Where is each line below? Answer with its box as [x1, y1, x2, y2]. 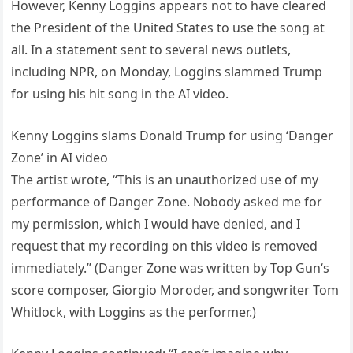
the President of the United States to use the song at [11, 18, 325, 36]
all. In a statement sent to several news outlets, [11, 40, 292, 58]
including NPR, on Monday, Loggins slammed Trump [11, 62, 323, 80]
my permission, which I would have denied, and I [11, 214, 301, 232]
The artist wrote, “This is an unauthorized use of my [11, 170, 319, 188]
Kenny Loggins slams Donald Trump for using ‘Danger [11, 126, 334, 144]
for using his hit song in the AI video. [11, 84, 229, 102]
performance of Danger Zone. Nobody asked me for [11, 192, 323, 210]
